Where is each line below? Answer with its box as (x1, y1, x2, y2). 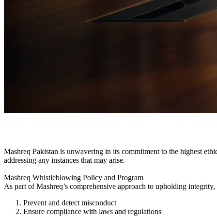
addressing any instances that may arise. (4, 155, 125, 164)
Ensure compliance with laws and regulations (23, 207, 161, 216)
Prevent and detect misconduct (23, 198, 116, 207)
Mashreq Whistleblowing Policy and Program (4, 173, 143, 182)
